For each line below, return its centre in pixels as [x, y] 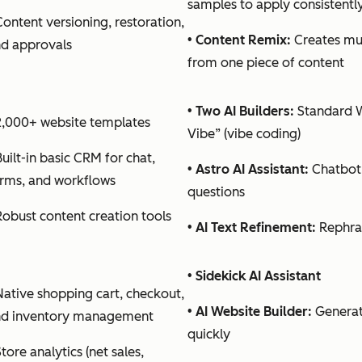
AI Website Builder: [254, 311]
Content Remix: [243, 40]
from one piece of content [266, 62]
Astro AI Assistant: [252, 169]
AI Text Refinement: [256, 227]
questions [216, 192]
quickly [209, 334]
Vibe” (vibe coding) [244, 133]
